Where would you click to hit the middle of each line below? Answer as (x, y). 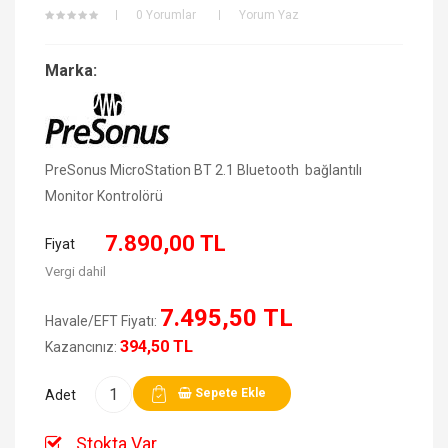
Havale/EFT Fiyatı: (102, 320)
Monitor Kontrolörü (105, 195)
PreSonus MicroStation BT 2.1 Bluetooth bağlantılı (203, 169)
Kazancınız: (82, 346)
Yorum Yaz (269, 14)
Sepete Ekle (230, 392)
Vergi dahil (75, 271)
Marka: (71, 70)
